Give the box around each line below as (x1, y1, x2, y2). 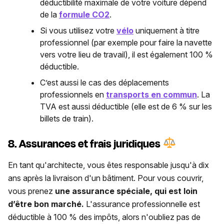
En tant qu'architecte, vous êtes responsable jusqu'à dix (8, 159, 209, 170)
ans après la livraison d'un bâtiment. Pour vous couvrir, (8, 172, 203, 183)
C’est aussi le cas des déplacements (40, 77, 169, 88)
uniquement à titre (133, 25, 199, 36)
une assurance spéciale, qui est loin (55, 185, 197, 196)
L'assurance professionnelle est (86, 198, 200, 209)
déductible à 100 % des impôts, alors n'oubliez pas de (8, 211, 200, 222)
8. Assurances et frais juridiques (8, 135, 162, 152)
